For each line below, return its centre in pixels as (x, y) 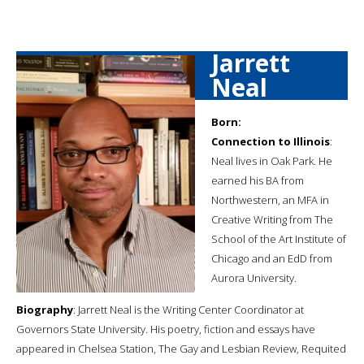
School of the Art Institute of (279, 238)
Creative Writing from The (272, 219)
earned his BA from (258, 180)
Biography (45, 309)
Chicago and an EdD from (272, 258)
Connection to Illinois (271, 141)
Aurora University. (254, 277)
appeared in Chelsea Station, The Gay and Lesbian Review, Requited (181, 348)
